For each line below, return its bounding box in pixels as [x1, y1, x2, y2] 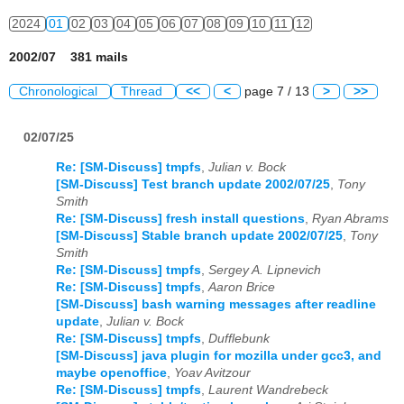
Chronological [19, 84, 101, 98]
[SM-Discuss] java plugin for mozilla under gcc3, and [56, 348, 381, 363]
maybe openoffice [56, 365, 167, 380]
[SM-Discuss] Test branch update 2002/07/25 [56, 177, 330, 191]
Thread [121, 84, 166, 98]
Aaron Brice [208, 280, 275, 294]
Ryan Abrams [312, 211, 389, 225]
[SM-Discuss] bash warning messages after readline [56, 297, 376, 311]
